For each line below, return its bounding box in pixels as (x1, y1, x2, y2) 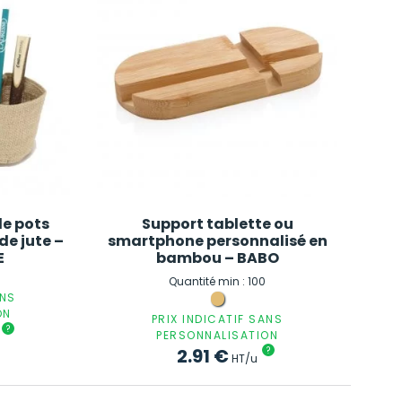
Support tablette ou (141, 213, 293, 234)
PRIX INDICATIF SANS (151, 311, 284, 328)
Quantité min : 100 (169, 274, 267, 290)
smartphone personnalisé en (107, 230, 328, 251)
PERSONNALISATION (156, 328, 279, 344)
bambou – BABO (155, 247, 279, 268)
